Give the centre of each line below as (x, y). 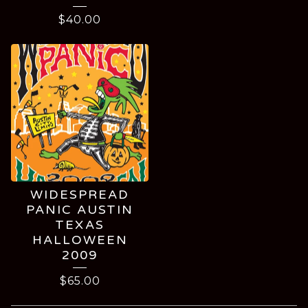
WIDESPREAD (80, 195)
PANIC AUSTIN (80, 210)
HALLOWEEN (80, 240)
